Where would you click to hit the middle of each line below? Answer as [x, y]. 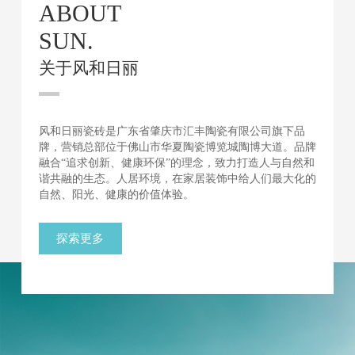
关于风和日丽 [88, 67]
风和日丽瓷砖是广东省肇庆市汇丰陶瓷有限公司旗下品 [172, 131]
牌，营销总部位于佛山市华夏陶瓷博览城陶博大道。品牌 [177, 147]
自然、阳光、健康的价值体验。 [116, 194]
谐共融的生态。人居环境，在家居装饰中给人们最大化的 [177, 178]
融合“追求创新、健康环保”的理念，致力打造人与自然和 [176, 162]
